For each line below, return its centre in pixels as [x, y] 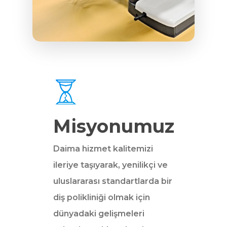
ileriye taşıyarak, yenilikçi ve [110, 165]
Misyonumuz [113, 126]
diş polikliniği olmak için [101, 197]
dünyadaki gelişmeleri [99, 213]
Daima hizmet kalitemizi [103, 148]
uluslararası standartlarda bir [112, 181]
